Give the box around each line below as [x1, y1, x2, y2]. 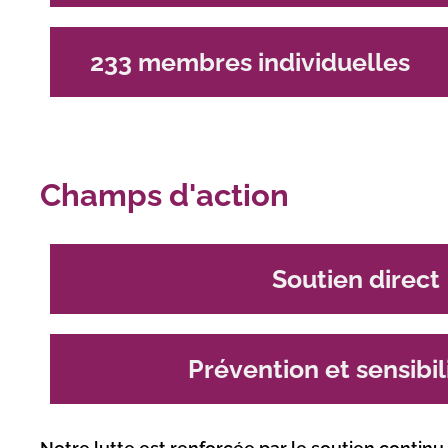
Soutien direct [271, 264, 440, 294]
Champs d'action [39, 177, 289, 213]
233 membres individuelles [90, 47, 411, 77]
